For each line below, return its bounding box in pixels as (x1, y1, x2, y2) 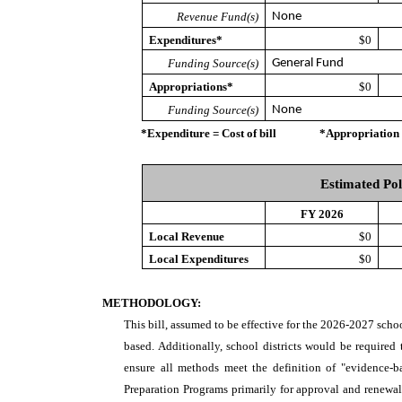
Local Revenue (149, 230, 225, 243)
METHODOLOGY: (102, 296, 201, 310)
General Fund (272, 57, 345, 70)
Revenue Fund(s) (176, 10, 258, 23)
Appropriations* (149, 80, 234, 93)
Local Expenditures (149, 252, 249, 266)
